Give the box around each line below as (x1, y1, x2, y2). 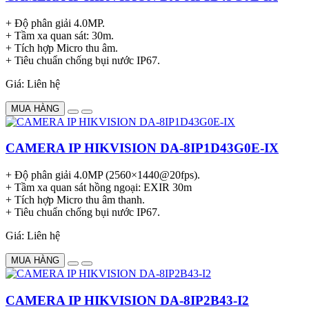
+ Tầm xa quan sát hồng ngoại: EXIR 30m (6, 181, 192, 194)
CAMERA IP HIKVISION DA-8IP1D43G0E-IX (6, 141, 279, 156)
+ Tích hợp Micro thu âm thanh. (6, 194, 145, 206)
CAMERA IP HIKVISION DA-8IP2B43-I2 (6, 292, 249, 308)
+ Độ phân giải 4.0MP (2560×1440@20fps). (6, 169, 200, 181)
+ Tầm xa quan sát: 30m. (6, 29, 114, 41)
